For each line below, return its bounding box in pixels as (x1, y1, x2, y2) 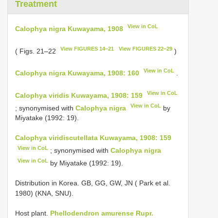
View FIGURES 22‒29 (118, 45, 172, 52)
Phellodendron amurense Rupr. (50, 209, 153, 217)
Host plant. (15, 209, 50, 217)
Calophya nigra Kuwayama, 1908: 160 (15, 69, 139, 77)
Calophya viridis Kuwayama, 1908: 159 (15, 91, 143, 99)
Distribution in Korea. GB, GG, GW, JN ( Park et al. (15, 179, 170, 187)
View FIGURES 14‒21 (60, 45, 114, 52)
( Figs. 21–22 (15, 47, 58, 55)
